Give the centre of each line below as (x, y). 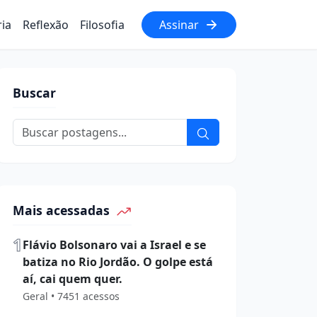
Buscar (34, 93)
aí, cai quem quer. (73, 279)
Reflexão (46, 24)
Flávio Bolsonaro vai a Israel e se (114, 245)
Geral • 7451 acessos (71, 296)
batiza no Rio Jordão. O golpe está (118, 262)
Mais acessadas (63, 210)
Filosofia (102, 24)
